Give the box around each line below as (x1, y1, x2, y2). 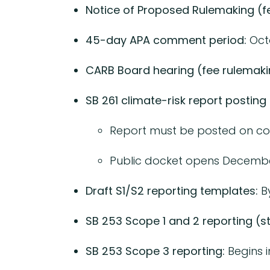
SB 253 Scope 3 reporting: (85, 243, 225, 259)
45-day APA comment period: (85, 32, 246, 48)
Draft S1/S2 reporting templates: (85, 183, 258, 198)
